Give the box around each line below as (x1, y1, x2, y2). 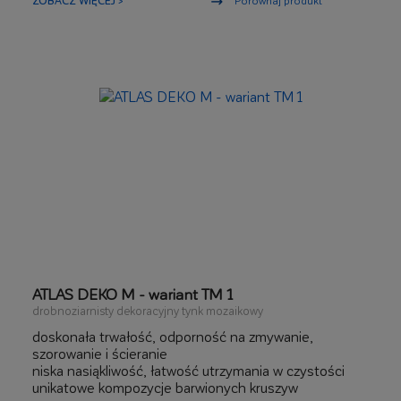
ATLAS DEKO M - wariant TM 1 (32, 285, 233, 303)
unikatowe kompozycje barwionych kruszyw (32, 379, 298, 396)
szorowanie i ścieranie (32, 345, 167, 362)
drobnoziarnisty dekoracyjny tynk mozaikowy (32, 303, 263, 317)
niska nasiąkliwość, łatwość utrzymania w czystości (32, 362, 345, 379)
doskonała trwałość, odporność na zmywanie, (32, 328, 313, 345)
